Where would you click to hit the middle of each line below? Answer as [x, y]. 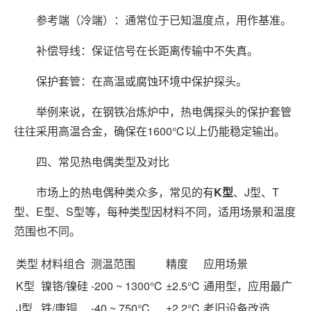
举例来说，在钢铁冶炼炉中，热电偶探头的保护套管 [153, 112]
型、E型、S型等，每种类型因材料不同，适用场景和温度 [155, 212]
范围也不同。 [47, 231]
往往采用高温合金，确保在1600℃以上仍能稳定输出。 [150, 131]
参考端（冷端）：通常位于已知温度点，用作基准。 [153, 20]
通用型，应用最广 [248, 286]
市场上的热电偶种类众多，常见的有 [114, 192]
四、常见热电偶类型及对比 [92, 162]
